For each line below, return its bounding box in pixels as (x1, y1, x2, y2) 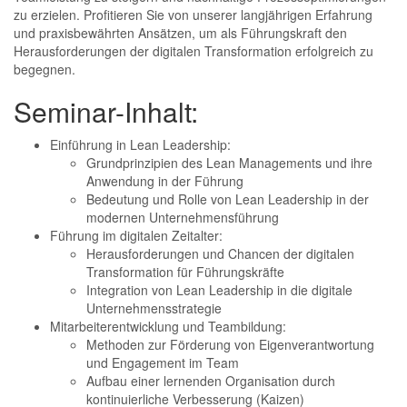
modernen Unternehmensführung (86, 208, 279, 226)
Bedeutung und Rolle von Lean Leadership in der (86, 190, 369, 208)
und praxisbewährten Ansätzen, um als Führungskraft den (14, 24, 347, 42)
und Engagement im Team (86, 353, 239, 372)
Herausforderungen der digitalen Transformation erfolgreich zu (14, 42, 373, 60)
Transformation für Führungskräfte (86, 263, 284, 281)
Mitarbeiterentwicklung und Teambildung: (50, 317, 286, 335)
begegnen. (14, 60, 75, 78)
